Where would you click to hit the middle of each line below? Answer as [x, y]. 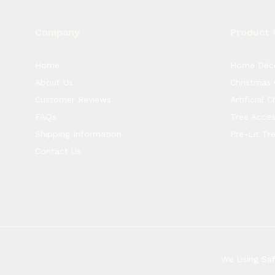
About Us [54, 82]
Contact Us [58, 151]
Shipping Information [79, 134]
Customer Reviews [73, 99]
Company [58, 32]
